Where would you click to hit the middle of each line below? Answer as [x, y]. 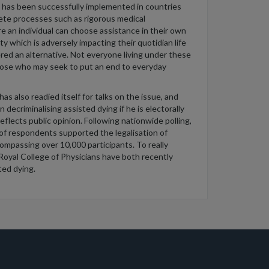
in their [155, 30]
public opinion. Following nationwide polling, [109, 120]
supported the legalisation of [113, 132]
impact [91, 42]
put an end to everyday [123, 66]
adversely [59, 42]
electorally [165, 108]
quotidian [155, 42]
